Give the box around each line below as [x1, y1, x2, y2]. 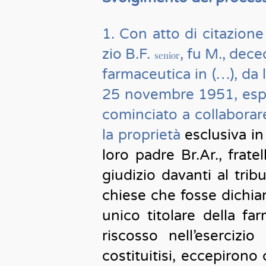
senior [154, 49, 180, 61]
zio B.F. [102, 46, 154, 63]
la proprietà [102, 126, 185, 144]
